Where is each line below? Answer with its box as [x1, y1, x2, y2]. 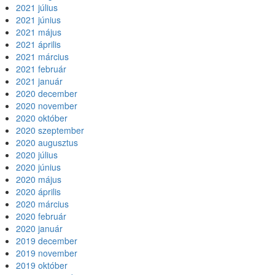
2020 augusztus [16, 136, 78, 149]
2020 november [16, 99, 77, 112]
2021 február [16, 63, 66, 75]
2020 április [16, 185, 61, 198]
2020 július [16, 149, 58, 161]
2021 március [16, 50, 69, 63]
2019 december [16, 234, 77, 247]
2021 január [16, 75, 63, 87]
